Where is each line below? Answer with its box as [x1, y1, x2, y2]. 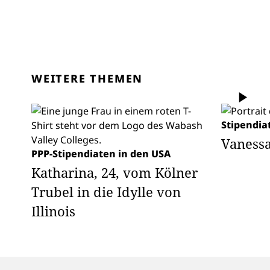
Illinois [31, 202, 75, 220]
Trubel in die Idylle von [31, 183, 181, 201]
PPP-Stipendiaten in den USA [31, 147, 171, 160]
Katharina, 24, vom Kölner [31, 163, 198, 181]
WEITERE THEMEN [31, 71, 143, 86]
